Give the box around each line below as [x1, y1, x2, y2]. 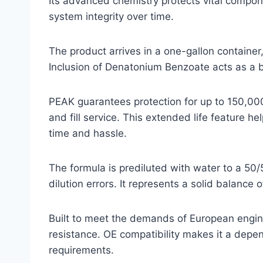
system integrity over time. [49, 10, 174, 22]
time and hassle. [49, 127, 127, 139]
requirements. [49, 244, 114, 256]
